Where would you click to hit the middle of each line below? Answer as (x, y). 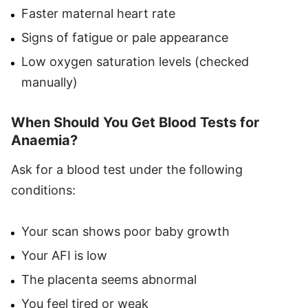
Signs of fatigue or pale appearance (125, 37)
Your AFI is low (64, 255)
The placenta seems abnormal (109, 279)
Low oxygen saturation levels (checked (135, 61)
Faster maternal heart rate (98, 13)
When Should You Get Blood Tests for (135, 122)
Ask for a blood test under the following (127, 169)
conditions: (43, 190)
